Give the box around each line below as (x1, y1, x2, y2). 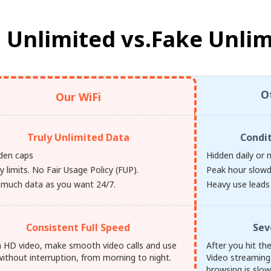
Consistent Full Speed (26, 221, 131, 234)
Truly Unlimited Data (27, 131, 129, 144)
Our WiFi (55, 90, 101, 104)
